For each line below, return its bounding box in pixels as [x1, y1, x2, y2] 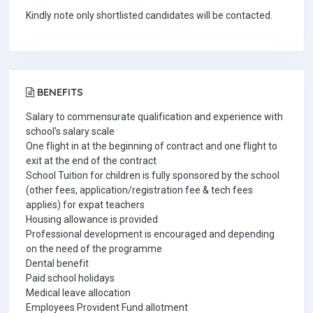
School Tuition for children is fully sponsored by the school [26, 170, 279, 181]
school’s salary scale [26, 126, 115, 137]
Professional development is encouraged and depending [26, 228, 275, 240]
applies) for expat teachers [26, 199, 145, 210]
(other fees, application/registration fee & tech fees [26, 184, 253, 196]
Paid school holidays [26, 272, 115, 284]
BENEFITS [34, 86, 83, 99]
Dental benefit [26, 258, 89, 269]
